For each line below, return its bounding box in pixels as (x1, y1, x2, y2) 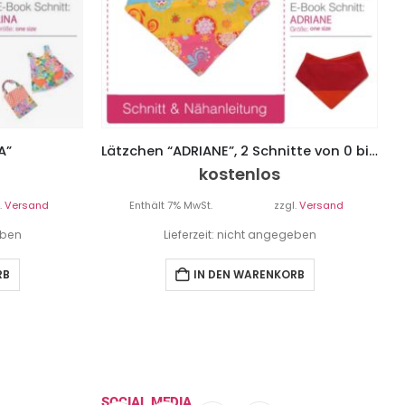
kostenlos (199, 163, 280, 186)
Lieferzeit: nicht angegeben (163, 227, 316, 243)
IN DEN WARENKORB (193, 267, 305, 283)
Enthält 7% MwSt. (128, 198, 212, 213)
